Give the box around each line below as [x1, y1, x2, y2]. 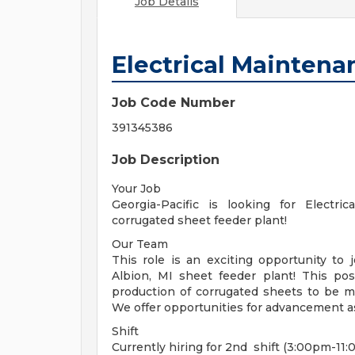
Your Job [112, 181, 161, 196]
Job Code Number [112, 95, 235, 110]
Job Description [112, 152, 219, 167]
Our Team [112, 237, 168, 251]
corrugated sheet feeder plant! [112, 213, 287, 227]
